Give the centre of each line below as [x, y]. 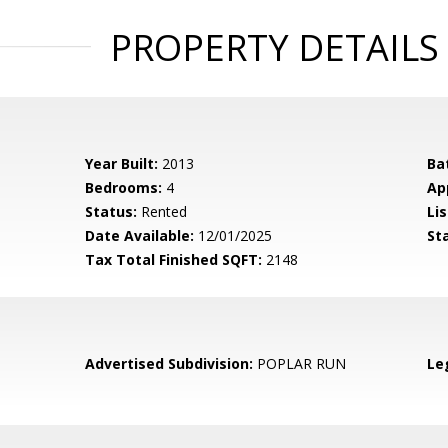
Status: [111, 211]
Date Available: [140, 235]
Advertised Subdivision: [169, 363]
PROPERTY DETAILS [274, 47]
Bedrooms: [124, 187]
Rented [162, 211]
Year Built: [122, 163]
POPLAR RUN [300, 363]
